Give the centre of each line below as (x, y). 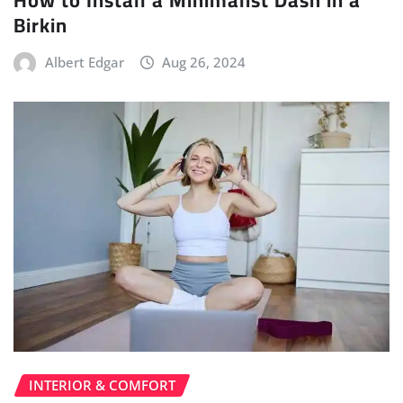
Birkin (40, 25)
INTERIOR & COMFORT (102, 385)
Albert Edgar (84, 62)
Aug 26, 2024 (204, 62)
